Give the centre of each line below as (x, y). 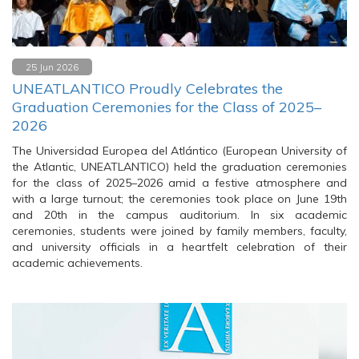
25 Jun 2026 (52, 67)
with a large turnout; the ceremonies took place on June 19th (179, 199)
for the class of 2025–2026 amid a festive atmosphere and (179, 183)
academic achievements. (77, 263)
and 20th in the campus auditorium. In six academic (179, 215)
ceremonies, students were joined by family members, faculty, (179, 231)
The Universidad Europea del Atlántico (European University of (179, 151)
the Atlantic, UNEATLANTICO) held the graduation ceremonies (179, 167)
